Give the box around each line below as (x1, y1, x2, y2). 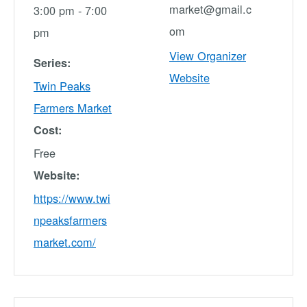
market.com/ (34, 233, 96, 250)
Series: (34, 54, 71, 71)
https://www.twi (34, 189, 110, 206)
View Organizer (169, 47, 246, 64)
